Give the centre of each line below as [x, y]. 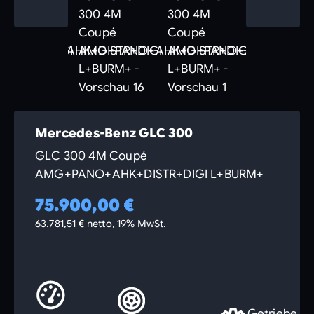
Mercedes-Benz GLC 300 [114, 133]
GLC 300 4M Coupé [91, 156]
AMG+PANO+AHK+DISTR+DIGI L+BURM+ [150, 174]
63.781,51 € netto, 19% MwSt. [101, 224]
